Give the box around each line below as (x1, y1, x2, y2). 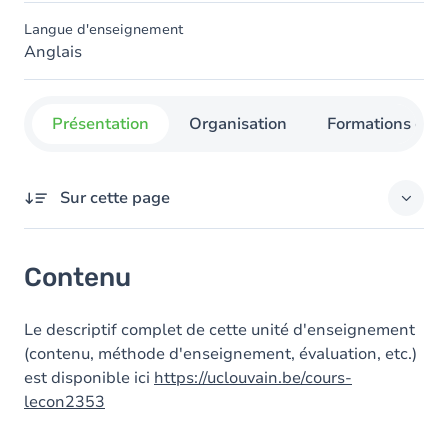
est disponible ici (24, 367, 154, 389)
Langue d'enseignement (24, 20, 183, 39)
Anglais (24, 41, 82, 63)
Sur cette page (60, 187, 170, 209)
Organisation (189, 113, 287, 135)
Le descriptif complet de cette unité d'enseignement (24, 319, 415, 341)
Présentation (52, 113, 149, 135)
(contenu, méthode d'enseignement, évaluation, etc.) (24, 343, 417, 365)
